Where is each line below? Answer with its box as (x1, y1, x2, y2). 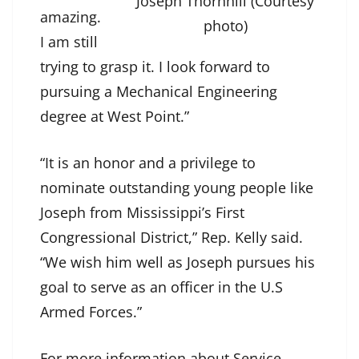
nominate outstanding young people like (40, 178, 313, 198)
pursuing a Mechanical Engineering (40, 82, 277, 102)
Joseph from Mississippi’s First (40, 203, 244, 223)
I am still (40, 32, 98, 52)
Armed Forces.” (40, 302, 142, 322)
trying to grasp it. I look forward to (40, 57, 270, 77)
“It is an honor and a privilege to (40, 153, 256, 173)
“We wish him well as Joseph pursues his (40, 252, 315, 272)
